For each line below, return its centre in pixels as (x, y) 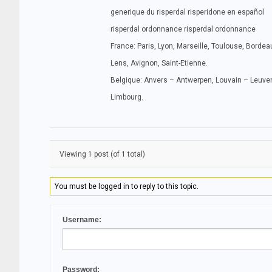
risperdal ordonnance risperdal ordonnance (183, 29)
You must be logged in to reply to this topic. (127, 186)
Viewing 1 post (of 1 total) (102, 154)
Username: (82, 220)
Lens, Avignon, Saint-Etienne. (159, 63)
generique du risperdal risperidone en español (187, 12)
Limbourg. (127, 97)
